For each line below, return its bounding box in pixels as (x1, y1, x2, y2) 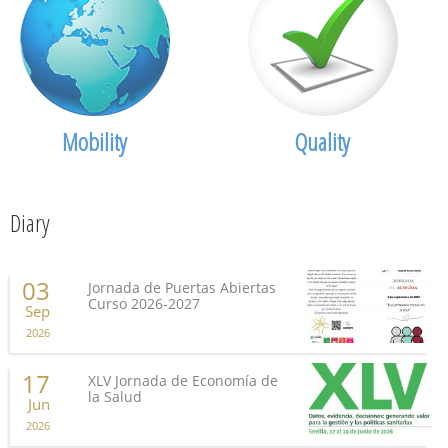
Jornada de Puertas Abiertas (88, 278, 277, 298)
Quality (295, 125, 351, 159)
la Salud (88, 387, 143, 407)
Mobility (62, 125, 128, 159)
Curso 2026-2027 (88, 294, 201, 314)
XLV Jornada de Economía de (88, 371, 279, 391)
